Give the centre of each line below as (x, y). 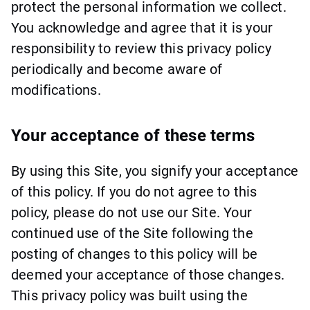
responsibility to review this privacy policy (141, 48)
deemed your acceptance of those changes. (148, 274)
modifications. (56, 90)
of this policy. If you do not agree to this (134, 191)
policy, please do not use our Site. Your (132, 212)
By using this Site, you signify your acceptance (155, 171)
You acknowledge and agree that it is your (142, 27)
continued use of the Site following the (132, 233)
